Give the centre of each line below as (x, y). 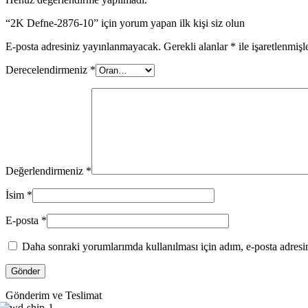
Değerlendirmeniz (46, 171)
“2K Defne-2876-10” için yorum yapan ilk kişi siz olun (125, 23)
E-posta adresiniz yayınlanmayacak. (83, 47)
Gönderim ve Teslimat (54, 296)
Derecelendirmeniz (48, 70)
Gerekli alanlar (197, 47)
